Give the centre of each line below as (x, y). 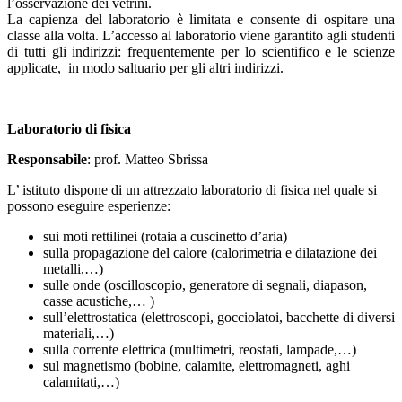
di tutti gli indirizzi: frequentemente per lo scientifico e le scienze (201, 52)
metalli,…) (73, 269)
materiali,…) (79, 334)
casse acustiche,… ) (99, 301)
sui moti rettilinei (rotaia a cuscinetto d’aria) (165, 237)
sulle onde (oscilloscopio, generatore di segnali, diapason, (205, 285)
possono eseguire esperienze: (89, 206)
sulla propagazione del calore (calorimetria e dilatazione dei (210, 253)
